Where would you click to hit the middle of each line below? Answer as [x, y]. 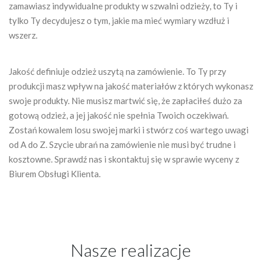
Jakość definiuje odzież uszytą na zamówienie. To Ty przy [118, 71]
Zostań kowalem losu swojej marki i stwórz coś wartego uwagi [129, 130]
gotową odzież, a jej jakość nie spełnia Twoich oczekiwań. [119, 115]
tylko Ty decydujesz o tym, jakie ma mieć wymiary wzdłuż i [119, 20]
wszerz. [23, 35]
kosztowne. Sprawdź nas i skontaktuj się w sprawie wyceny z [124, 159]
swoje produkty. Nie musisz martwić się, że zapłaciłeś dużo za [125, 100]
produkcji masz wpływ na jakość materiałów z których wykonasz [131, 86]
